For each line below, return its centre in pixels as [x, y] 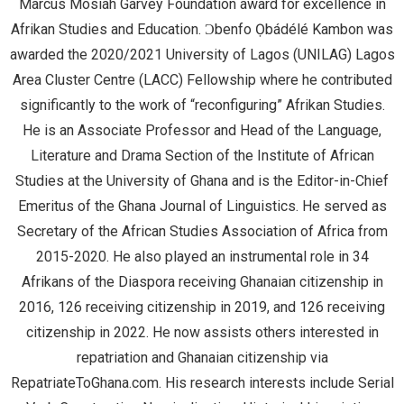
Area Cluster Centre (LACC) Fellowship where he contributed [202, 80]
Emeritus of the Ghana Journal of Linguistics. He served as [202, 206]
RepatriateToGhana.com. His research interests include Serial [202, 383]
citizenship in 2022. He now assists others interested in [202, 332]
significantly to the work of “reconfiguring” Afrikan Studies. [202, 105]
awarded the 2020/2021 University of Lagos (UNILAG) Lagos [202, 55]
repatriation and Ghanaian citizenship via [202, 358]
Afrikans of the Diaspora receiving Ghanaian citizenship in [202, 282]
